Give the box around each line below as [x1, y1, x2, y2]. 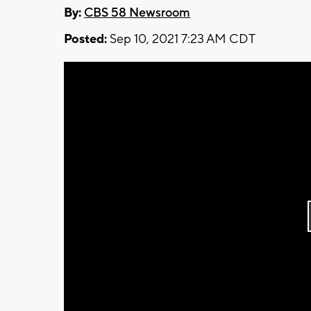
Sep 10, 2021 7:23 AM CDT [107, 31, 255, 47]
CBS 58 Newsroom [84, 4, 190, 21]
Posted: [64, 31, 107, 47]
